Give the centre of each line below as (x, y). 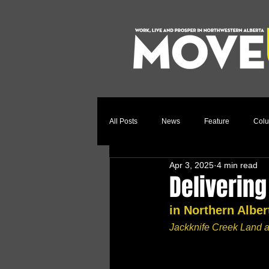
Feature (217, 121)
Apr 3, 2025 (192, 165)
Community (230, 169)
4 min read (237, 165)
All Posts (123, 121)
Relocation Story (160, 169)
